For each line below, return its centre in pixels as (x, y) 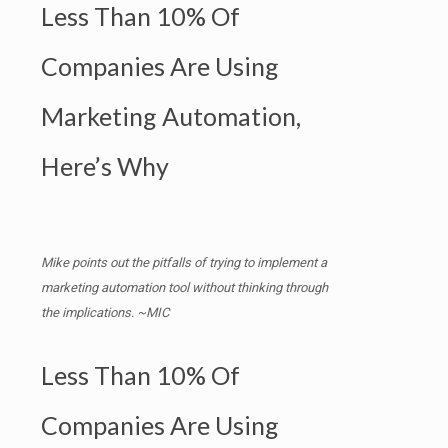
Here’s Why (105, 166)
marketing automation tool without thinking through (184, 287)
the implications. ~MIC (105, 312)
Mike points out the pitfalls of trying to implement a (184, 262)
